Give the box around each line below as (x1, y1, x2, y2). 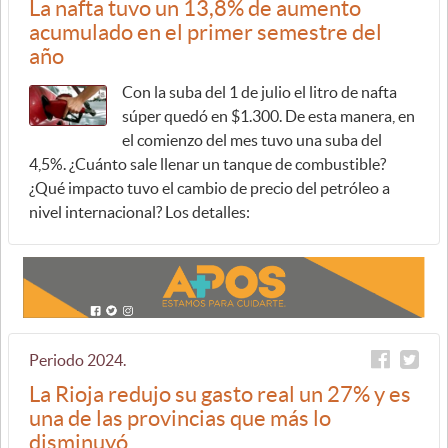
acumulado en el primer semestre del (29, 19, 382, 44)
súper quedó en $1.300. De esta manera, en (122, 106, 415, 125)
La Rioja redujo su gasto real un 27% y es (29, 382, 411, 406)
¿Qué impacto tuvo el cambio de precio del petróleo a (29, 178, 390, 197)
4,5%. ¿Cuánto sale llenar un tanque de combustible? (29, 154, 386, 173)
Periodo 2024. (29, 351, 126, 369)
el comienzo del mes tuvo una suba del (122, 130, 382, 149)
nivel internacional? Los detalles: (29, 202, 259, 221)
